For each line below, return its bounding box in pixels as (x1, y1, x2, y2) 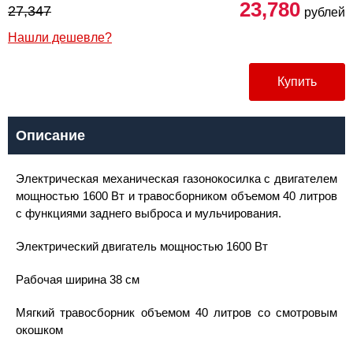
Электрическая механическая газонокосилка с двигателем (16, 172, 337, 185)
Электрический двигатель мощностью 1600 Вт (16, 240, 268, 253)
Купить (277, 75, 317, 88)
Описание (16, 128, 85, 143)
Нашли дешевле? (8, 31, 112, 44)
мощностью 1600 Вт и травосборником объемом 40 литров (16, 189, 337, 203)
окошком (16, 323, 63, 336)
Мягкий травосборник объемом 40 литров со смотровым (16, 306, 337, 319)
